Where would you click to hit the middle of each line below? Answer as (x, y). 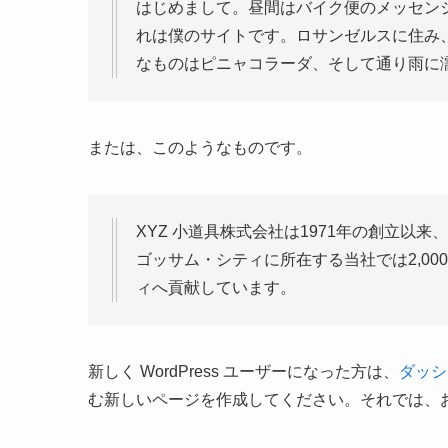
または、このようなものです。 (200, 147)
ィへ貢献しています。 (216, 287)
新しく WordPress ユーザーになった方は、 (243, 371)
